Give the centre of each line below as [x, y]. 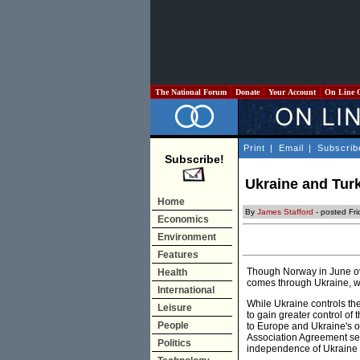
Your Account [292, 92]
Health [172, 272]
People [173, 325]
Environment [187, 237]
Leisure [175, 308]
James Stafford [285, 212]
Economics [183, 219]
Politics [174, 343]
